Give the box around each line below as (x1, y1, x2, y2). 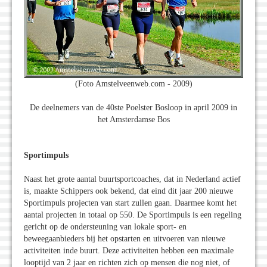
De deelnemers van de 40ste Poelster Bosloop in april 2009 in (30, 103, 237, 112)
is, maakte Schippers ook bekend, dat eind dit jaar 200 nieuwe (24, 186, 233, 195)
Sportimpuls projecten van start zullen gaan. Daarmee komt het (24, 198, 237, 207)
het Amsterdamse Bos (97, 114, 170, 124)
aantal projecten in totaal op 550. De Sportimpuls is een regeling (24, 210, 241, 219)
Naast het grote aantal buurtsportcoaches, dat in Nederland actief (24, 174, 241, 184)
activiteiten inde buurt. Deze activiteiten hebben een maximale (24, 246, 234, 255)
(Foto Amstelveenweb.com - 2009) (74, 79, 193, 88)
